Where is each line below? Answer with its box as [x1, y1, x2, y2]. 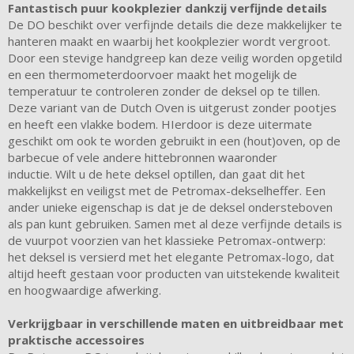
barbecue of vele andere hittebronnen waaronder [8, 149, 277, 165]
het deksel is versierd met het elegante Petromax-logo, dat [8, 248, 334, 265]
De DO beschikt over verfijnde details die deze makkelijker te [8, 16, 342, 32]
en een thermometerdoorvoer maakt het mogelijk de [8, 66, 297, 82]
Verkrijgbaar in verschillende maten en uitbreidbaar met [8, 314, 344, 331]
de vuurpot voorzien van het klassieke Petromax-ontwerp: [8, 232, 326, 248]
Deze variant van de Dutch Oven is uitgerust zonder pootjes [8, 99, 337, 115]
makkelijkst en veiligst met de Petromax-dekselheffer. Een [8, 182, 326, 198]
